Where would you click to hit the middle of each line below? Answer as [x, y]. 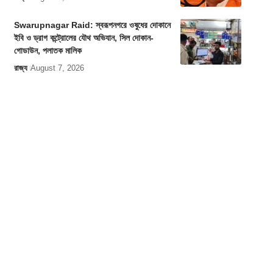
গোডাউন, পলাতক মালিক [48, 51]
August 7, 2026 [57, 68]
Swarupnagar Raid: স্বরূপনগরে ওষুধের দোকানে [92, 25]
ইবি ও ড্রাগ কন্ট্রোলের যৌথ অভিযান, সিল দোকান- [83, 38]
